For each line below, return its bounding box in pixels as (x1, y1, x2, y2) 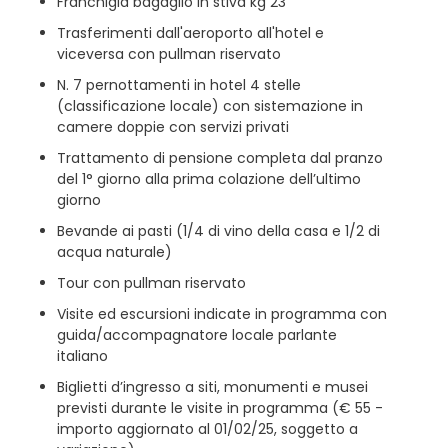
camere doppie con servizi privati (56, 116, 289, 137)
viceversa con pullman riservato (56, 43, 281, 64)
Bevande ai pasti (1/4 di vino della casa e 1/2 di (56, 220, 380, 241)
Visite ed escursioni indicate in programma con (56, 303, 387, 324)
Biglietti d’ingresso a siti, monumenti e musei (56, 376, 368, 397)
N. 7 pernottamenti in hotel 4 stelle (56, 74, 301, 95)
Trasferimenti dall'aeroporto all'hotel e (56, 22, 324, 43)
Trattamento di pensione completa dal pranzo (56, 147, 383, 168)
